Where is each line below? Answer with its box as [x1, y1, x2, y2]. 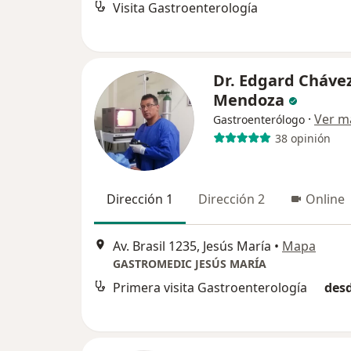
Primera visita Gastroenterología [113, 278, 307, 296]
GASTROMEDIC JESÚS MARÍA [113, 255, 266, 271]
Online [306, 190, 345, 208]
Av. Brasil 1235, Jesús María [113, 237, 271, 255]
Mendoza [213, 89, 284, 111]
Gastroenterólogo [213, 112, 305, 128]
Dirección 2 [198, 190, 265, 208]
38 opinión [274, 130, 331, 146]
